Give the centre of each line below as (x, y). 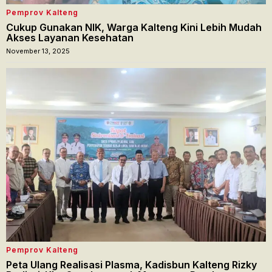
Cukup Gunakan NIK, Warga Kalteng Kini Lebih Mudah (134, 28)
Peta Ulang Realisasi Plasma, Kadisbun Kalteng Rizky (131, 264)
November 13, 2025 (38, 51)
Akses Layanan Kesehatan (70, 38)
